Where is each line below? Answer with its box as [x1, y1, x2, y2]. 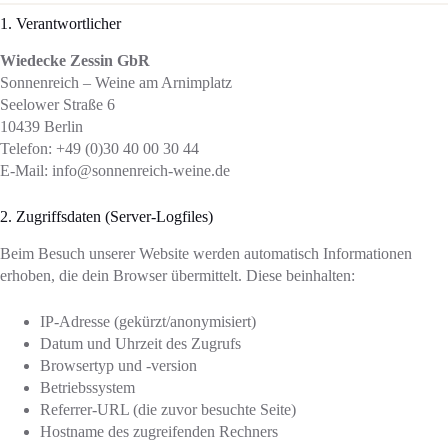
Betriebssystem [40, 378, 135, 396]
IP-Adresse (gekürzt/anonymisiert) [40, 312, 256, 330]
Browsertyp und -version [40, 356, 197, 374]
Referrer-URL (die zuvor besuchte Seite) [40, 400, 296, 418]
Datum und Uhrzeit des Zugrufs [40, 334, 241, 352]
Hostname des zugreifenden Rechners [40, 422, 278, 440]
